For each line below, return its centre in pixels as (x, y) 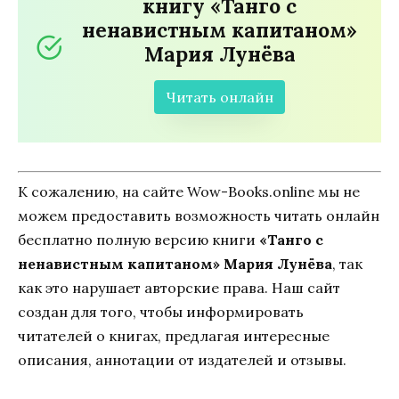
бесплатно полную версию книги (138, 239)
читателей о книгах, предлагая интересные (174, 335)
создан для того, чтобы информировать (161, 311)
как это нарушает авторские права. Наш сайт (179, 287)
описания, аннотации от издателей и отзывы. (182, 359)
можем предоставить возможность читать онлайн (199, 215)
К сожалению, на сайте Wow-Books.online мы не (189, 191)
